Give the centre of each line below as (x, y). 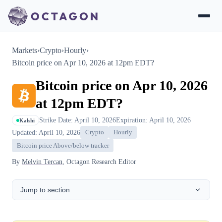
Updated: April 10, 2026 (46, 132)
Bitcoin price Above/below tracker (63, 145)
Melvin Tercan (42, 161)
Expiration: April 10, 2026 (153, 120)
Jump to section (45, 190)
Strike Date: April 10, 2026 (78, 120)
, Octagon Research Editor (99, 161)
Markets (25, 50)
